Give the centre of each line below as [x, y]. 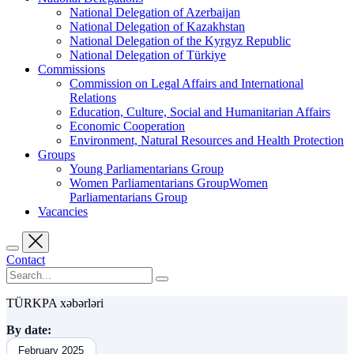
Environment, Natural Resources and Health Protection [207, 141]
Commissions [72, 70]
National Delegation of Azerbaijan [155, 13]
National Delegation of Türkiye [148, 55]
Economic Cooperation [127, 126]
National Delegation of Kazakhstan [157, 27]
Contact [26, 260]
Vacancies [63, 212]
